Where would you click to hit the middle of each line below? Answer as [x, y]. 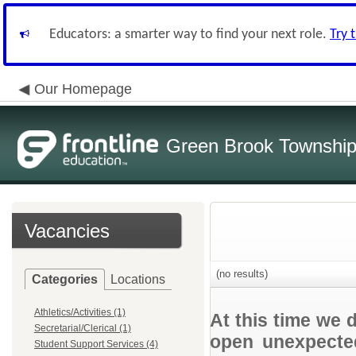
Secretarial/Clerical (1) [83, 328]
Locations [138, 279]
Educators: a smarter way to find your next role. [190, 35]
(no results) [240, 274]
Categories [65, 279]
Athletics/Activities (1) [80, 312]
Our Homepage [83, 89]
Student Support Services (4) [96, 344]
